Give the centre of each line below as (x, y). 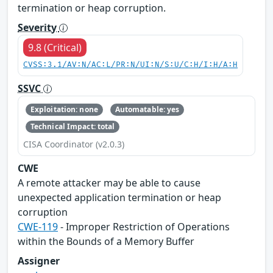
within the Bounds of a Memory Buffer (106, 242)
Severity (38, 27)
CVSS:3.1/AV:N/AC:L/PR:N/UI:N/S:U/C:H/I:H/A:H (130, 65)
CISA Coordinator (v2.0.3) (74, 144)
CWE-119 (38, 227)
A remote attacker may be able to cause (109, 183)
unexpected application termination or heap (119, 198)
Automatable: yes (147, 109)
